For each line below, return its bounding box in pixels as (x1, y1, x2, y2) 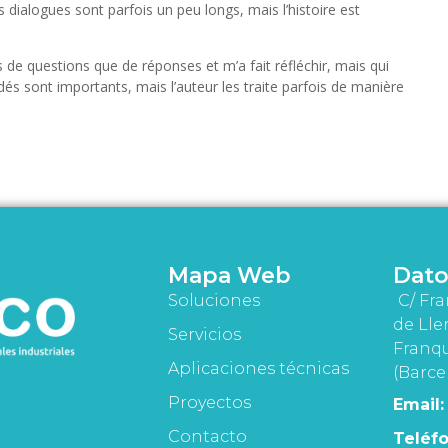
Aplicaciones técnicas (167, 359, 349, 379)
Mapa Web (167, 262, 291, 290)
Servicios (167, 325, 241, 345)
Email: (393, 395, 445, 415)
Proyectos (167, 393, 251, 413)
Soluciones (167, 291, 260, 311)
